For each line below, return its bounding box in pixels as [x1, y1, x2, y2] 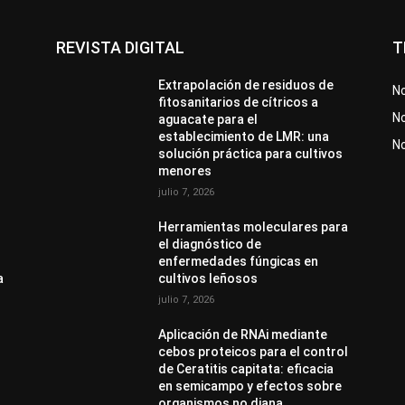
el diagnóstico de [158, 236, 262, 251]
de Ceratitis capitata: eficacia [158, 361, 334, 376]
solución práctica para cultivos [158, 146, 344, 161]
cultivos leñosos [158, 270, 259, 286]
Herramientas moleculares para [158, 219, 349, 234]
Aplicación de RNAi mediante [158, 326, 328, 342]
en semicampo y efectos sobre [158, 378, 343, 393]
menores [158, 163, 212, 178]
